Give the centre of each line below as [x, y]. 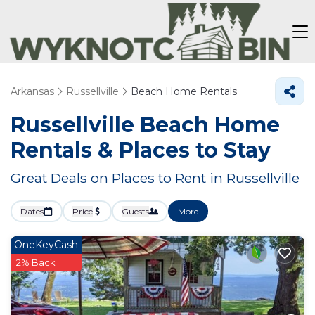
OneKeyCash [46, 245]
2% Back [36, 262]
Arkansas [32, 91]
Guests [135, 211]
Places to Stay [195, 150]
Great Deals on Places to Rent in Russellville [155, 178]
